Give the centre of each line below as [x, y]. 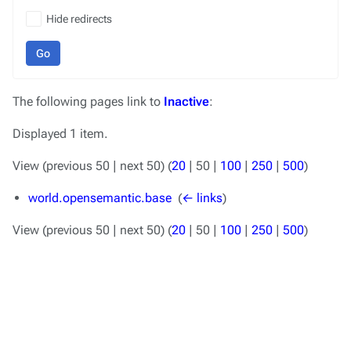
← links [202, 198]
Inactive [186, 101]
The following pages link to [88, 101]
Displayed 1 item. [60, 134]
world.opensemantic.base [100, 198]
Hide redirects [79, 19]
